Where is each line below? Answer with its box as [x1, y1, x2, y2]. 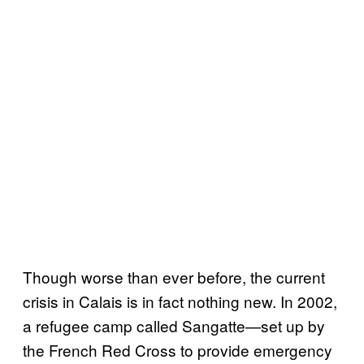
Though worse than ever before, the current [23, 266, 325, 288]
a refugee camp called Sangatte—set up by [23, 314, 325, 336]
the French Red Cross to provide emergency [23, 339, 332, 361]
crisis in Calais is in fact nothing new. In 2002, [23, 290, 337, 312]
